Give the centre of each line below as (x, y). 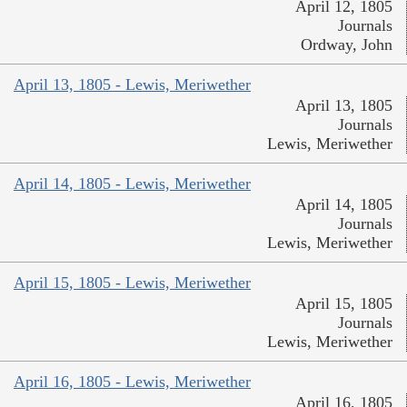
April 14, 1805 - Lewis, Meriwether (132, 184)
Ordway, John (347, 45)
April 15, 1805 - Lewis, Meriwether (132, 283)
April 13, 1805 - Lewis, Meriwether (132, 85)
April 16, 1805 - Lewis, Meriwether (132, 382)
